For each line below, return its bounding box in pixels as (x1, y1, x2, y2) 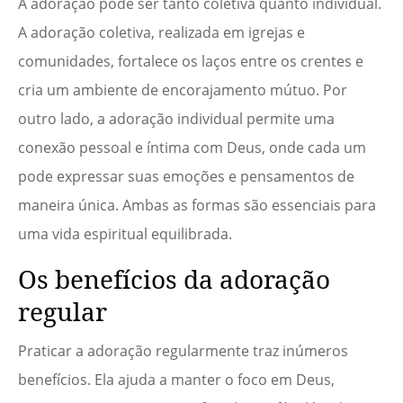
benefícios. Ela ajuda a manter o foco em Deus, (18, 370, 335, 390)
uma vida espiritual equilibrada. (18, 224, 232, 245)
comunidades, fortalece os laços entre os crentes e (18, 51, 363, 72)
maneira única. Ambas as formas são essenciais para (18, 195, 376, 216)
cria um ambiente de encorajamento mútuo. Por (18, 80, 347, 101)
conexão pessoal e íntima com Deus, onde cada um (18, 138, 366, 158)
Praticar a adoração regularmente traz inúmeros (18, 341, 348, 362)
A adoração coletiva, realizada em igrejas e (18, 22, 305, 43)
